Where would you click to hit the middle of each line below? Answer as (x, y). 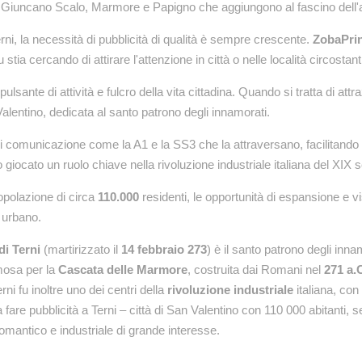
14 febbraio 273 (164, 249)
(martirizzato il (81, 249)
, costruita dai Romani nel (256, 269)
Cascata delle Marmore (123, 269)
